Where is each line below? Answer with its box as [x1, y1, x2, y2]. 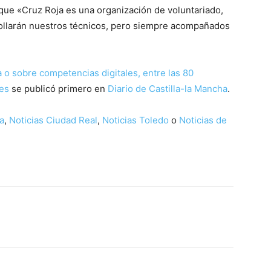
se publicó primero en [9, 83, 108, 95]
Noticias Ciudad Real [9, 114, 97, 126]
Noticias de [179, 114, 227, 126]
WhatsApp [34, 212, 66, 222]
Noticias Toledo [102, 114, 169, 126]
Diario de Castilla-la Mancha [108, 83, 227, 95]
